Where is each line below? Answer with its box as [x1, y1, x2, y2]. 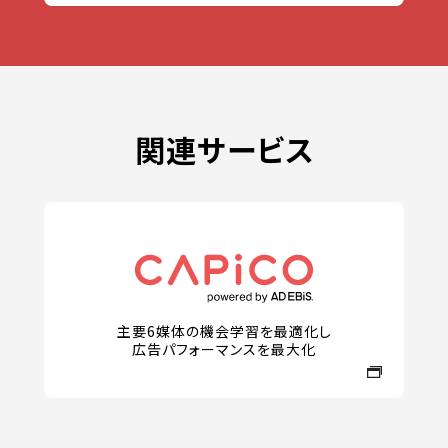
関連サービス [134, 127, 314, 171]
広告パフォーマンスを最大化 [132, 339, 316, 359]
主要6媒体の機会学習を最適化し [116, 321, 332, 341]
